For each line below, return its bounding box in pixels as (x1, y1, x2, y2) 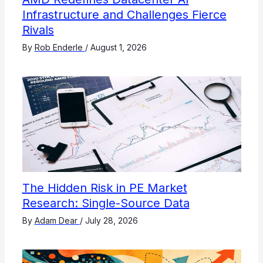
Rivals (22, 23, 54, 38)
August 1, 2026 (90, 42, 147, 53)
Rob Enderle (34, 42, 85, 53)
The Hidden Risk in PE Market (22, 181, 187, 195)
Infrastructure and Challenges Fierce (22, 8, 227, 22)
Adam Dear (34, 215, 80, 226)
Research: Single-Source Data (22, 196, 190, 211)
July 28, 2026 (85, 215, 138, 226)
